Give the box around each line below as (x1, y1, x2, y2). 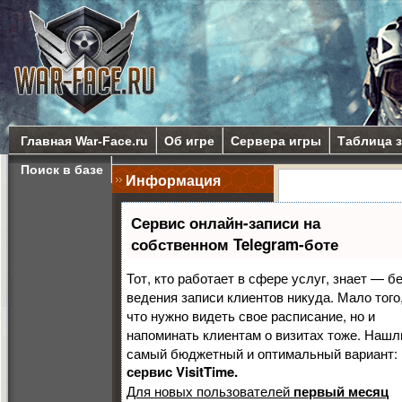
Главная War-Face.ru (21, 134, 148, 148)
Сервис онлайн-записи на (131, 212, 320, 233)
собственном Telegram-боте (131, 233, 338, 255)
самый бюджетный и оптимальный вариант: (127, 344, 398, 363)
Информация (126, 170, 221, 190)
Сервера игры (231, 134, 321, 148)
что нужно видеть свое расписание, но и (127, 306, 375, 325)
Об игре (164, 134, 214, 148)
